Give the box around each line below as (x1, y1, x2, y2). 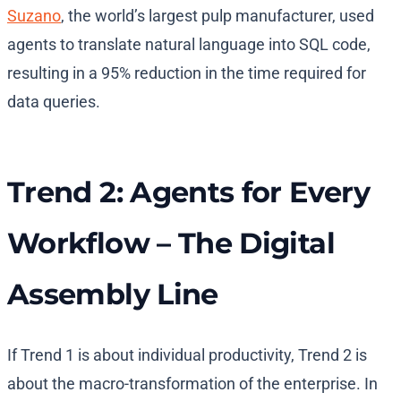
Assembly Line (7, 277, 218, 312)
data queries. (7, 92, 100, 112)
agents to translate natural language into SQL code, (7, 35, 371, 55)
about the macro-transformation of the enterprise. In (7, 374, 378, 394)
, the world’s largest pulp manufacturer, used (61, 6, 374, 26)
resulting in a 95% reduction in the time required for (7, 64, 366, 83)
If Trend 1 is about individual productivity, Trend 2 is (7, 346, 367, 365)
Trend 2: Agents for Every (7, 175, 370, 210)
